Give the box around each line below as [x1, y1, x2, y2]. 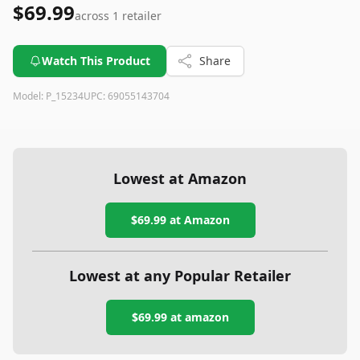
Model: [13, 89, 46, 103]
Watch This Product [42, 53, 150, 68]
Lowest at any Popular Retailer [69, 266, 291, 285]
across [75, 8, 112, 23]
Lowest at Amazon [113, 169, 247, 188]
